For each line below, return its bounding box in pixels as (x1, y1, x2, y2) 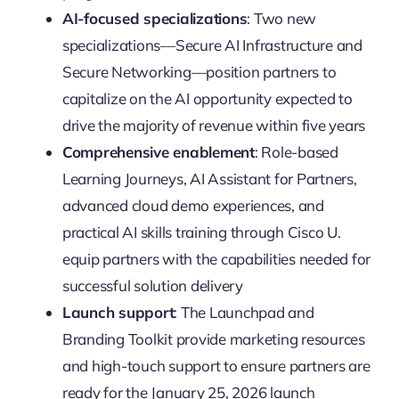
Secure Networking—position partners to (61, 61, 337, 81)
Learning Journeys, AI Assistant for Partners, (61, 168, 357, 188)
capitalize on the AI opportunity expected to (61, 88, 353, 108)
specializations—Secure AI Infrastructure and (61, 35, 362, 54)
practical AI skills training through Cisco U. (61, 222, 341, 241)
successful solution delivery (61, 275, 243, 295)
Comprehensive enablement (61, 142, 255, 161)
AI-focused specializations (61, 8, 248, 28)
